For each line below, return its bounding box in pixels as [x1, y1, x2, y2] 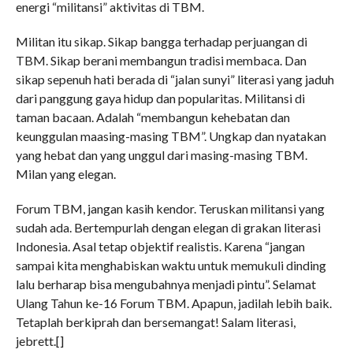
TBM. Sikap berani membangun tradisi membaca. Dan [15, 52, 307, 68]
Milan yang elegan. [15, 165, 116, 181]
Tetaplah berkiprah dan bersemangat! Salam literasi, [15, 314, 295, 329]
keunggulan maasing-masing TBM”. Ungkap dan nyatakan [15, 128, 326, 143]
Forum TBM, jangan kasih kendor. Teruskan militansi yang [15, 200, 325, 216]
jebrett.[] [15, 333, 64, 348]
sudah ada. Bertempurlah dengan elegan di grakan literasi [15, 219, 321, 235]
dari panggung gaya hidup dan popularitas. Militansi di [15, 90, 305, 106]
